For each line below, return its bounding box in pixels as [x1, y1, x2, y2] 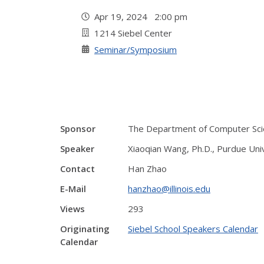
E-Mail [60, 183, 86, 194]
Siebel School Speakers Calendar [128, 223, 258, 235]
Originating [60, 223, 110, 235]
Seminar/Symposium [94, 44, 177, 55]
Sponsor [60, 123, 95, 134]
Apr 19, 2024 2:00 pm [94, 11, 192, 22]
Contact [60, 163, 95, 174]
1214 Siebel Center [94, 27, 172, 39]
